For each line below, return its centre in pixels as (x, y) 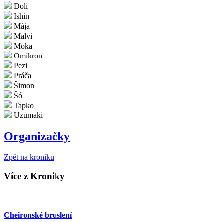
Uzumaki (27, 115)
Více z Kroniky (34, 176)
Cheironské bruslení (38, 215)
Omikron (27, 55)
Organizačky (37, 136)
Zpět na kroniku (29, 157)
